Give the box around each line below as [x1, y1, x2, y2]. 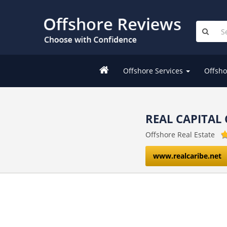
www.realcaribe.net [153, 151, 221, 161]
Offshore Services [123, 66, 185, 75]
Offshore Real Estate [145, 130, 215, 139]
